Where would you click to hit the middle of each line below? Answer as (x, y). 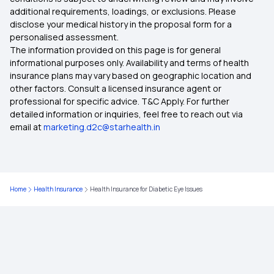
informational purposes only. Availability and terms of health (129, 63)
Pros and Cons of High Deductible (137, 19)
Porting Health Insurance (137, 55)
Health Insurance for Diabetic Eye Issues (146, 189)
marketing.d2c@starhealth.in (102, 127)
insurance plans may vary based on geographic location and (131, 76)
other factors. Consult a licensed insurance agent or (116, 88)
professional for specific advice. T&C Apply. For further (120, 101)
